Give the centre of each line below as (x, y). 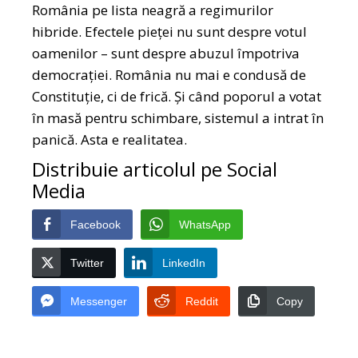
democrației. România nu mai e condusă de (169, 75)
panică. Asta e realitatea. (110, 140)
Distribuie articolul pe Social (155, 169)
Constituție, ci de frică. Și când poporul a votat (177, 97)
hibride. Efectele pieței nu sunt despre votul (170, 32)
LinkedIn (184, 263)
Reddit (202, 302)
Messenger (99, 302)
